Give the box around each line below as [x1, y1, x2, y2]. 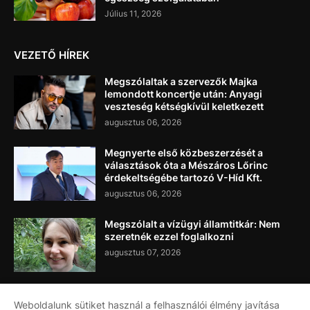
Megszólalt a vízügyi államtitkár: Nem [104, 217, 280, 230]
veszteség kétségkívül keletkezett [104, 100, 264, 112]
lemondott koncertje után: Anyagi [104, 87, 262, 100]
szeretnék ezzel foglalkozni [104, 230, 234, 242]
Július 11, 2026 [104, 8, 161, 19]
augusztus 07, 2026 [104, 246, 181, 257]
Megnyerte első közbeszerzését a [104, 146, 263, 158]
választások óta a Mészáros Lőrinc [104, 158, 268, 171]
